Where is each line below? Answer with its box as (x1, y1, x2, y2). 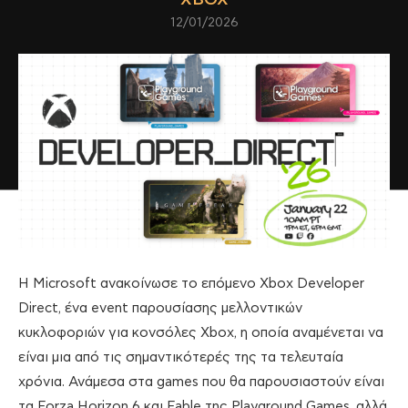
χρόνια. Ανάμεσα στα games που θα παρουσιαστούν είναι (18, 375, 384, 390)
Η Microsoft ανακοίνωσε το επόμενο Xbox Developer (18, 277, 364, 291)
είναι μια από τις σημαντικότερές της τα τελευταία (18, 351, 343, 365)
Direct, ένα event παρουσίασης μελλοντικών (18, 301, 302, 316)
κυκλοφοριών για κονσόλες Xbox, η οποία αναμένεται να (18, 326, 383, 341)
